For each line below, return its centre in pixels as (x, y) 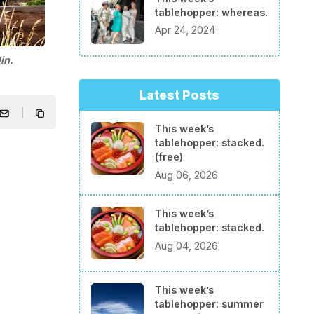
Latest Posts (179, 95)
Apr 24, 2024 (185, 30)
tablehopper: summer (209, 304)
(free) (169, 157)
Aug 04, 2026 (186, 245)
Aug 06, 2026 (186, 175)
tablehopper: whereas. (211, 12)
